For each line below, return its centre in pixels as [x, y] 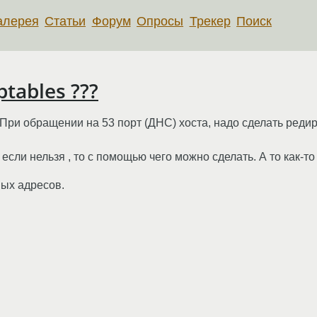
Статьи [65, 21]
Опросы [160, 21]
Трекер [210, 21]
